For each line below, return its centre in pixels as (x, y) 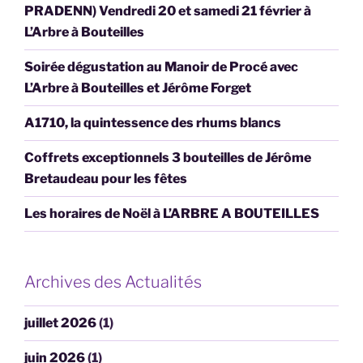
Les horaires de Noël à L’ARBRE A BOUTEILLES (172, 214)
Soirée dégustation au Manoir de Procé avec (161, 67)
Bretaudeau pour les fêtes (106, 179)
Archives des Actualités (113, 282)
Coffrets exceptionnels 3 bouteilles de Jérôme (168, 158)
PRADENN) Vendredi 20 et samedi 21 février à (168, 11)
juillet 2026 (60, 323)
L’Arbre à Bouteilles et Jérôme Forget (138, 88)
